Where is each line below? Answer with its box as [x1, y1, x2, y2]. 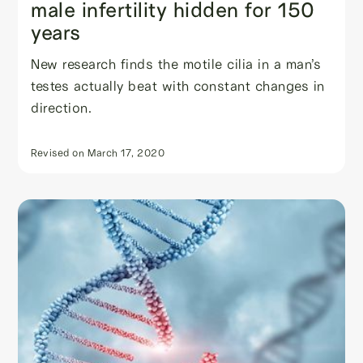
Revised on [31, 146, 85, 160]
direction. [31, 99, 92, 117]
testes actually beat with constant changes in [31, 77, 325, 95]
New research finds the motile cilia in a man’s [31, 55, 322, 73]
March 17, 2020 [88, 146, 165, 160]
